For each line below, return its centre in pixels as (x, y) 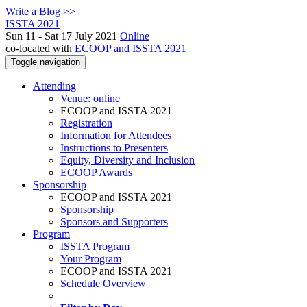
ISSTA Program (95, 246)
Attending (54, 86)
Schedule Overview (103, 283)
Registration (86, 123)
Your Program (91, 259)
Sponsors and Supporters (114, 222)
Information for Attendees (116, 135)
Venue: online (90, 98)
